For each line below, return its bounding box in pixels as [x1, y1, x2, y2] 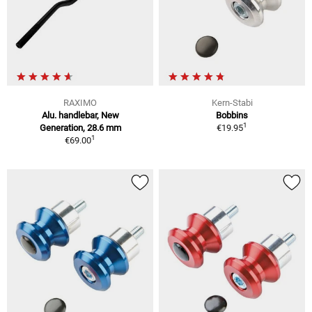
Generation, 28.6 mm [39, 123, 121, 133]
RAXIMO [63, 97, 97, 108]
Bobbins [216, 110, 248, 120]
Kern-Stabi [211, 97, 253, 108]
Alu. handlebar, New [41, 110, 119, 120]
